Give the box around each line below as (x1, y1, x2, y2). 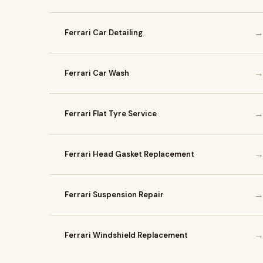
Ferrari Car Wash (65, 68, 129, 78)
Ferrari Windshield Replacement (65, 230, 188, 240)
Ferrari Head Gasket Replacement (65, 149, 194, 159)
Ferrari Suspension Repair (65, 190, 164, 200)
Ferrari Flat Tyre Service (65, 109, 157, 119)
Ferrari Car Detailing (65, 28, 143, 38)
